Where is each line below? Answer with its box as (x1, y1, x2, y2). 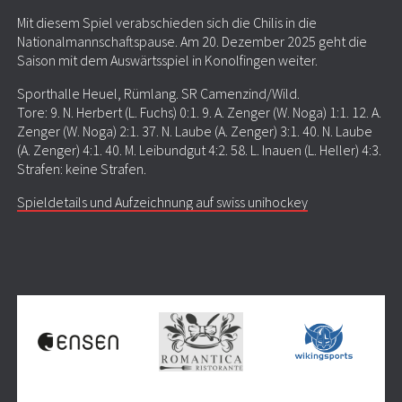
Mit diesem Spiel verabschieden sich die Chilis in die (16, 13, 317, 32)
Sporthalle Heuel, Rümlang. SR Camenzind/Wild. (16, 84, 300, 103)
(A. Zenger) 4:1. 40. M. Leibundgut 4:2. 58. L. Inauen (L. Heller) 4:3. (16, 141, 381, 160)
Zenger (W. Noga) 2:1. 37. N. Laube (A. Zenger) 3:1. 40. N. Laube (16, 122, 372, 141)
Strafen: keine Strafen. (16, 160, 146, 179)
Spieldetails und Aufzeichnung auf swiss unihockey (16, 193, 308, 212)
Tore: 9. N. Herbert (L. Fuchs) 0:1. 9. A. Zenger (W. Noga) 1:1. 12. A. (16, 103, 381, 122)
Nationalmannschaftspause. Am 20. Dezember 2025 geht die (16, 32, 367, 51)
